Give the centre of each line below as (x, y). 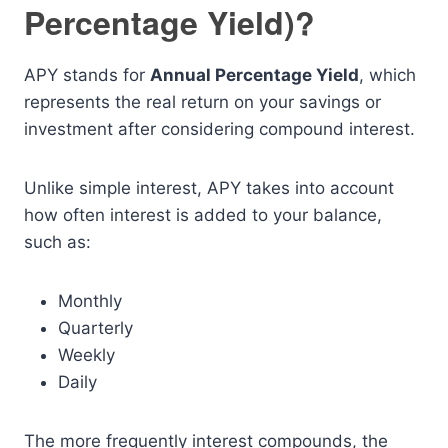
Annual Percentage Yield (254, 75)
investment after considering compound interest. (219, 129)
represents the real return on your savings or (202, 102)
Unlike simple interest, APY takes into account (209, 188)
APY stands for (87, 75)
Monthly (90, 301)
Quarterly (95, 328)
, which (387, 75)
